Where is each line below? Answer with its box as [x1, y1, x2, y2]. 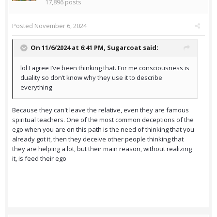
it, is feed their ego [12, 154, 66, 163]
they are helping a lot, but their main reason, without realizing [12, 144, 192, 154]
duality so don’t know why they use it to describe [20, 73, 162, 82]
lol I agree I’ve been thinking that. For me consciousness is [20, 63, 189, 73]
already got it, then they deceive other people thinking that [12, 135, 184, 144]
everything [20, 83, 53, 92]
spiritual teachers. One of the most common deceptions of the [12, 115, 194, 124]
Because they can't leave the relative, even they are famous [12, 106, 189, 115]
